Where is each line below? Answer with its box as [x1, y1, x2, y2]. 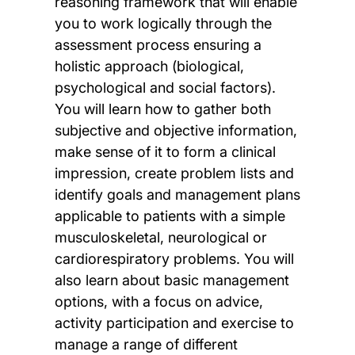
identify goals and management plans [54, 185, 300, 203]
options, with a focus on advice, [54, 292, 263, 310]
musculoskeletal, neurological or [54, 228, 267, 246]
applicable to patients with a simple [54, 207, 285, 224]
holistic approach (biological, [54, 57, 244, 74]
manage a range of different [54, 335, 238, 353]
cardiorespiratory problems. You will [54, 250, 294, 267]
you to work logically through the [54, 14, 272, 32]
